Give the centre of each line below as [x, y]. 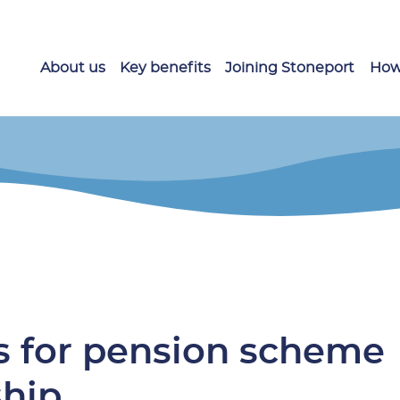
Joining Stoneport [290, 68]
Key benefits [166, 68]
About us [73, 68]
